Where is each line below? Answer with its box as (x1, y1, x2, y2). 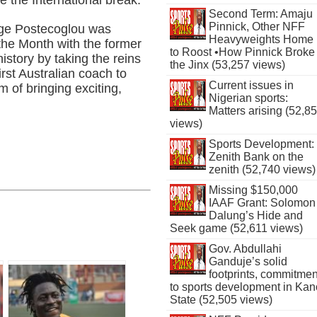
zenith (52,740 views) (208, 163, 316, 175)
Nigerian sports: (208, 92, 288, 104)
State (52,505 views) (170, 294, 273, 306)
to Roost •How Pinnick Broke (170, 46, 316, 58)
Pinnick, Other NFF (208, 21, 305, 33)
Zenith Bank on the (208, 151, 304, 163)
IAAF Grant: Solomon (208, 197, 316, 209)
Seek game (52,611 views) (170, 222, 304, 234)
